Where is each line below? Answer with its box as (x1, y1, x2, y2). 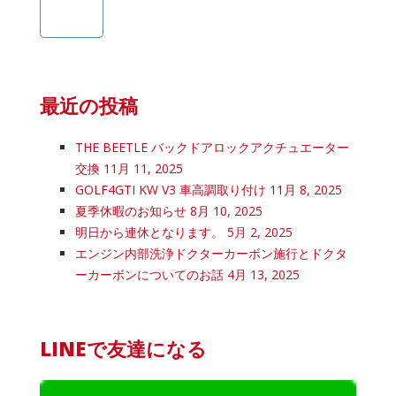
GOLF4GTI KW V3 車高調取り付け (75, 181, 266, 198)
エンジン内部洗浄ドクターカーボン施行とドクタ (75, 245, 347, 262)
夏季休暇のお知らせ (75, 202, 187, 219)
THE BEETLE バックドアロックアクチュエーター (75, 139, 349, 156)
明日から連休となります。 (75, 224, 224, 240)
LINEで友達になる (40, 335, 207, 362)
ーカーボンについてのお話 (75, 266, 224, 283)
